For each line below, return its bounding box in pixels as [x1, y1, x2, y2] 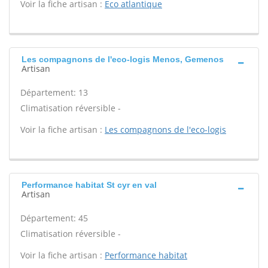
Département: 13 [20, 87, 88, 98]
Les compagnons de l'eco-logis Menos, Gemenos [22, 54, 224, 64]
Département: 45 [20, 212, 88, 224]
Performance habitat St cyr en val [22, 180, 157, 190]
